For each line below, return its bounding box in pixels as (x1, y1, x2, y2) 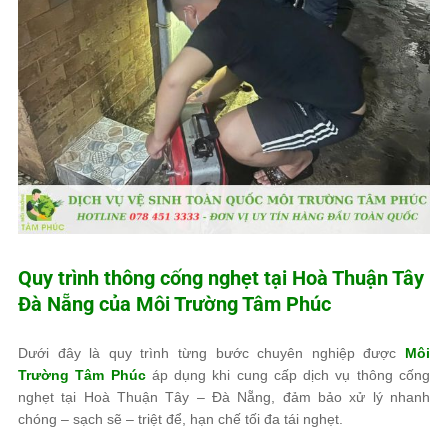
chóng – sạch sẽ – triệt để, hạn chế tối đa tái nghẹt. (18, 411, 343, 427)
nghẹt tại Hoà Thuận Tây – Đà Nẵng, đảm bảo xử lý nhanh (18, 389, 430, 405)
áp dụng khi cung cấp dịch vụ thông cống (145, 367, 431, 383)
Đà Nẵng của (18, 292, 136, 316)
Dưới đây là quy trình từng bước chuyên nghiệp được (18, 345, 405, 361)
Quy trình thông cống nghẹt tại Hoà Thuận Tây (18, 266, 424, 290)
